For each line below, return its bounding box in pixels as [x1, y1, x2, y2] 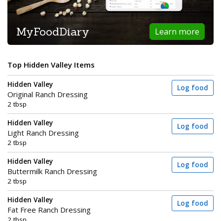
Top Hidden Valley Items [7, 60, 95, 70]
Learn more [155, 25, 200, 37]
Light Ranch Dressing [7, 128, 79, 138]
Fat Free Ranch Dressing [7, 205, 91, 215]
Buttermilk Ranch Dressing [7, 166, 97, 176]
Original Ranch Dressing [7, 89, 88, 99]
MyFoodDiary [16, 23, 89, 38]
